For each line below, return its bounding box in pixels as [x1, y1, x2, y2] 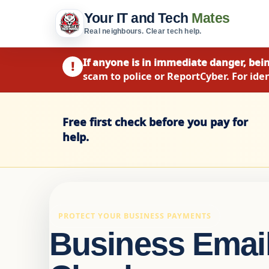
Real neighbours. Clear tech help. [84, 28, 202, 35]
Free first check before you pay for [62, 115, 248, 129]
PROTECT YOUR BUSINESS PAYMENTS [58, 211, 211, 221]
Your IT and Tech [84, 10, 192, 26]
